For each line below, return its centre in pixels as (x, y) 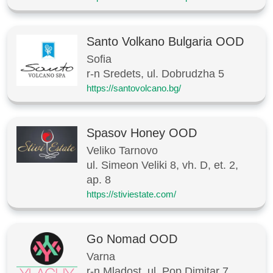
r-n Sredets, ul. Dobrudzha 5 (155, 73)
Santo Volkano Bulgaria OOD (165, 41)
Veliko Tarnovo (122, 150)
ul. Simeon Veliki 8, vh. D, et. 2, (162, 165)
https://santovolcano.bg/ (134, 88)
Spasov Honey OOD (142, 133)
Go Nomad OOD (132, 239)
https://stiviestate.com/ (131, 194)
